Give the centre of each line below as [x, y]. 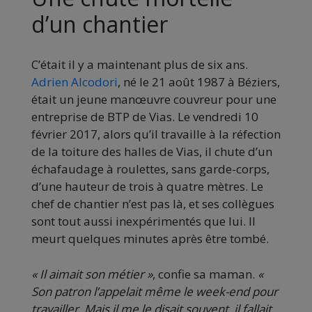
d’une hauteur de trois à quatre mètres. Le [147, 187]
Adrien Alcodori [75, 82]
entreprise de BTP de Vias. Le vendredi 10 [145, 117]
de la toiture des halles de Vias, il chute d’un [152, 152]
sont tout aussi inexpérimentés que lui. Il [143, 221]
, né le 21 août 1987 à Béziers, [199, 82]
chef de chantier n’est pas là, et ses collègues [153, 204]
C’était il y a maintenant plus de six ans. [140, 65]
